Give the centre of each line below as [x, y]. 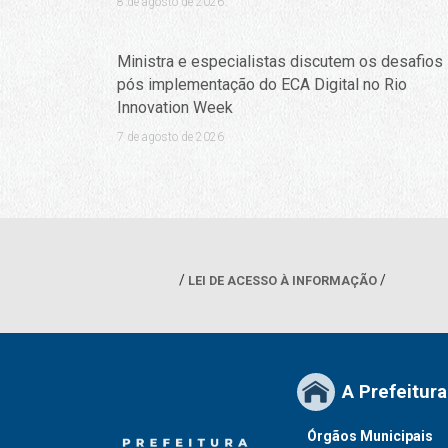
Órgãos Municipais [370, 435]
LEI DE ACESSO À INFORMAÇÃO [282, 281]
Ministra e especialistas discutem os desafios [279, 61]
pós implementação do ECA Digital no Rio [261, 84]
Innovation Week [174, 107]
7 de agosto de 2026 [170, 136]
